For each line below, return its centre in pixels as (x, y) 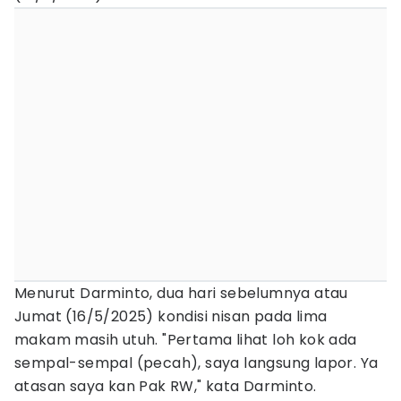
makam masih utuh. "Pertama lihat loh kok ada (186, 340)
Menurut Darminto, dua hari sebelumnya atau (181, 293)
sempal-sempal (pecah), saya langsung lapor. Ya (196, 363)
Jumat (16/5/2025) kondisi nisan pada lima (171, 316)
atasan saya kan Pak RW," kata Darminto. (166, 386)
